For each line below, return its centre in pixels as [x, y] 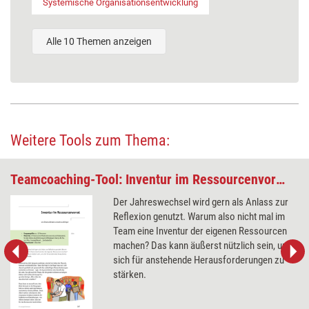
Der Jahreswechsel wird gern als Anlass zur [201, 202]
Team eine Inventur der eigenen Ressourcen [200, 231]
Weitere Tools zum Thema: [90, 140]
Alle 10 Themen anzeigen [99, 41]
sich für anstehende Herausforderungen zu [199, 260]
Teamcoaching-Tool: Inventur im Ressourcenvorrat [280, 179]
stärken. [130, 274]
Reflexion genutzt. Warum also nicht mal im [199, 216]
